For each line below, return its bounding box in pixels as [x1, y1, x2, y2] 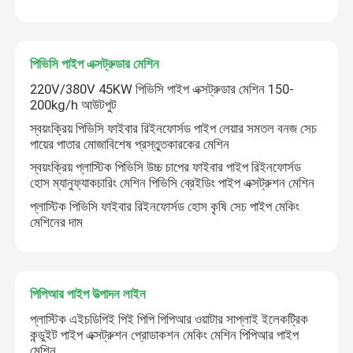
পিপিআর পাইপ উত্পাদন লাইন [30, 286, 147, 303]
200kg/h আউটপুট [30, 97, 117, 113]
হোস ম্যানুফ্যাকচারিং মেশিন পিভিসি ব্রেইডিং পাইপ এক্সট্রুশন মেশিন [30, 175, 315, 191]
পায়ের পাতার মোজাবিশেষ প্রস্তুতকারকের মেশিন [30, 136, 230, 152]
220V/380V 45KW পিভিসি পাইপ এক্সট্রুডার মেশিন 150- [30, 81, 295, 98]
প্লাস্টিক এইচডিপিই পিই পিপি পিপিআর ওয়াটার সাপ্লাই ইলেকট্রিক [30, 311, 309, 328]
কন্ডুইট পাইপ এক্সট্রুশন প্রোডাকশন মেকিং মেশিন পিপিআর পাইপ [30, 327, 299, 344]
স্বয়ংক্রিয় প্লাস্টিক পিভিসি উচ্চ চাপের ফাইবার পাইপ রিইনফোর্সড [30, 159, 302, 176]
